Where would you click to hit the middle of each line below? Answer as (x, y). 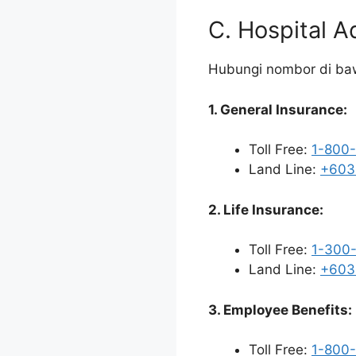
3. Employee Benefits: (280, 310)
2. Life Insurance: (266, 209)
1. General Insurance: (278, 109)
